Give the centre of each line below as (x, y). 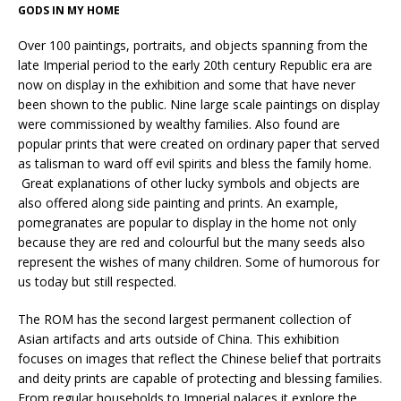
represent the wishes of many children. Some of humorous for (199, 262)
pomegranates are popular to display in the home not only (187, 223)
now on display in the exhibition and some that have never (187, 85)
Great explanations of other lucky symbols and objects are (189, 183)
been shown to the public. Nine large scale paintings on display (199, 105)
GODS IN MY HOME (69, 11)
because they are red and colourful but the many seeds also (192, 243)
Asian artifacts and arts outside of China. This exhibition (179, 339)
